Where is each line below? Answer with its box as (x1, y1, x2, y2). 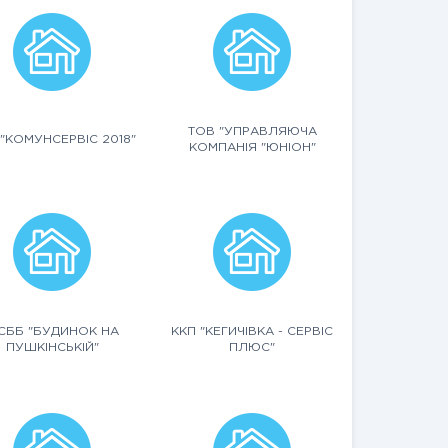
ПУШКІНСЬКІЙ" (5, 342, 99, 353)
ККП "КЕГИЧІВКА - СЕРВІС (171, 326, 333, 337)
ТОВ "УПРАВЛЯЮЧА (187, 126, 317, 137)
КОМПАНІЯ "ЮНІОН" (188, 142, 316, 153)
